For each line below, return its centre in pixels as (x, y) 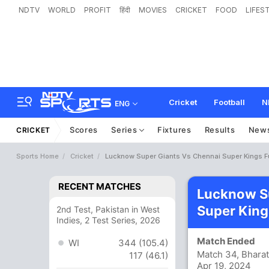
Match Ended (229, 241)
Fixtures (174, 130)
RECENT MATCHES (100, 186)
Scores (84, 130)
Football (229, 102)
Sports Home (38, 156)
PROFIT (98, 10)
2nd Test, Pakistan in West (108, 209)
